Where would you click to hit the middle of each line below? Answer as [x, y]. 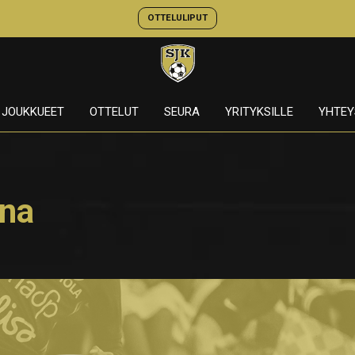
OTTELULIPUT [177, 18]
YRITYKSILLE [259, 112]
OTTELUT [114, 112]
